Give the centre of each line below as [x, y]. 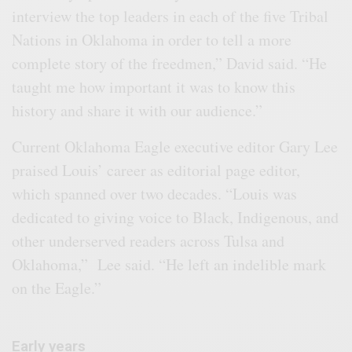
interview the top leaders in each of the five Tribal [170, 16]
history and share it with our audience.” [137, 110]
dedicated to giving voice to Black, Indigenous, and [176, 217]
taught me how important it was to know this [154, 86]
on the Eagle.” [57, 288]
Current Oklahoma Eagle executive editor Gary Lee [175, 146]
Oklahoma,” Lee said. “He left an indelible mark [169, 264]
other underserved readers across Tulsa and [148, 240]
